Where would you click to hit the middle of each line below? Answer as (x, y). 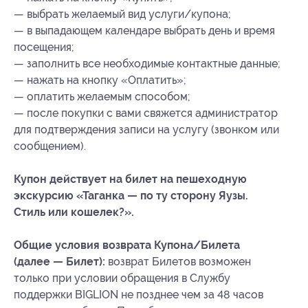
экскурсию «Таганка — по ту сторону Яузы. (131, 196)
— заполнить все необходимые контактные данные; (147, 64)
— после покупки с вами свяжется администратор (146, 113)
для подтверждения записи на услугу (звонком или (146, 130)
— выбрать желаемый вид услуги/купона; (122, 14)
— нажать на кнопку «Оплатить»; (100, 80)
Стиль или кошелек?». (74, 212)
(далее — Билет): (59, 262)
